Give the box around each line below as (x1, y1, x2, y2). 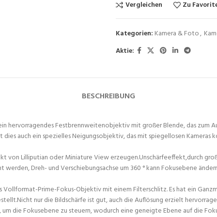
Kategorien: (116, 28, 153, 39)
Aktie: (116, 45, 134, 57)
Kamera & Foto (155, 28, 199, 39)
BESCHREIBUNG (82, 90, 135, 103)
